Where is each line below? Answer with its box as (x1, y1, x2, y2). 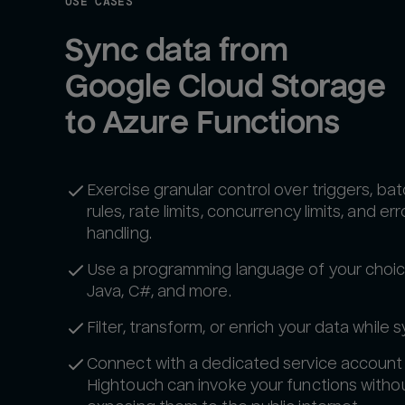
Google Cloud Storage (65, 68, 386, 104)
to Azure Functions (65, 104, 340, 140)
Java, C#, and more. (87, 282, 231, 300)
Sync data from (65, 32, 288, 68)
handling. (87, 224, 152, 242)
